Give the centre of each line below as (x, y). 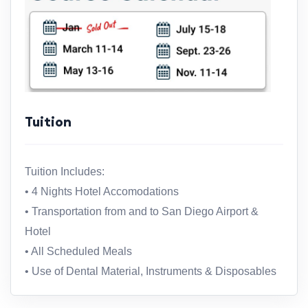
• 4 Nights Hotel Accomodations (102, 191)
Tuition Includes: (65, 171)
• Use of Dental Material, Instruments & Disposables (151, 271)
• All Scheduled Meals (78, 251)
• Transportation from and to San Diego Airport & (142, 211)
